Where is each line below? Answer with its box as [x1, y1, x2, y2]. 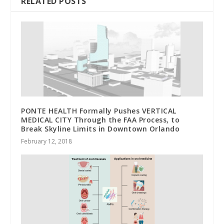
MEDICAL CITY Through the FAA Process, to [21, 115, 180, 125]
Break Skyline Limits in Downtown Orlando [21, 124, 180, 134]
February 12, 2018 [21, 137, 72, 146]
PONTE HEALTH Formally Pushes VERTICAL [21, 106, 176, 116]
